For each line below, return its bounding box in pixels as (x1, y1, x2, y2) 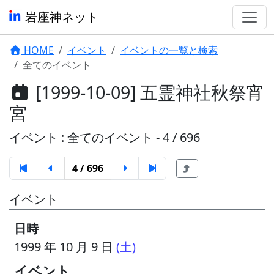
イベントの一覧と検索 (120, 43, 218, 57)
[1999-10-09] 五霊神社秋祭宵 (31, 80, 264, 104)
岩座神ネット (22, 9, 98, 25)
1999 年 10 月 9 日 (14, 239, 116, 255)
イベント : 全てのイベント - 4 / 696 (9, 129, 200, 146)
